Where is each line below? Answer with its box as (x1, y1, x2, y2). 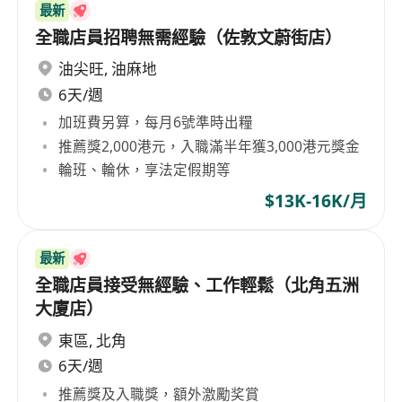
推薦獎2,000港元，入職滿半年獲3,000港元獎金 (58, 135, 361, 156)
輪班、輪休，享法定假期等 (58, 159, 232, 179)
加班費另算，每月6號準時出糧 (58, 112, 254, 133)
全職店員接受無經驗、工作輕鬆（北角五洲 (35, 274, 360, 298)
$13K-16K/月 (264, 189, 367, 214)
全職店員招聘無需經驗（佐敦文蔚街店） (35, 25, 343, 49)
